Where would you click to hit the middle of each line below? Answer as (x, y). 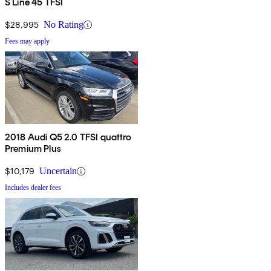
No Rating (64, 25)
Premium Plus (33, 149)
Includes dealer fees (33, 188)
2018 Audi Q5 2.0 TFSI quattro (68, 137)
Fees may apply (27, 41)
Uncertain (58, 171)
